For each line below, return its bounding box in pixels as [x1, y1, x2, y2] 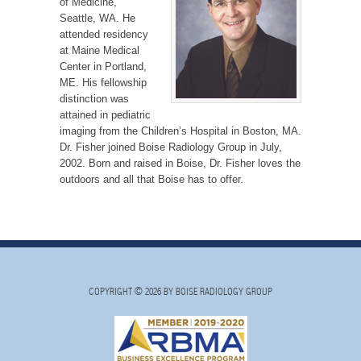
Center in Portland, [60, 60, 147, 73]
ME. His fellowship [60, 77, 147, 89]
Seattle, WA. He [60, 12, 135, 25]
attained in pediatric [60, 109, 151, 122]
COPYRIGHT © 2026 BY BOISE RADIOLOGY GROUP [89, 285, 272, 298]
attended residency [60, 28, 148, 41]
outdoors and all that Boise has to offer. [60, 173, 243, 186]
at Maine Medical [60, 44, 139, 57]
